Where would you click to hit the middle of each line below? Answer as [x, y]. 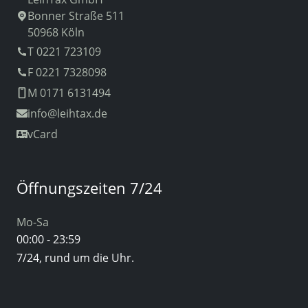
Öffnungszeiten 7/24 [89, 188]
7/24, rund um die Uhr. [75, 258]
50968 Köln [56, 32]
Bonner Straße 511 [76, 16]
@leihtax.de [77, 113]
